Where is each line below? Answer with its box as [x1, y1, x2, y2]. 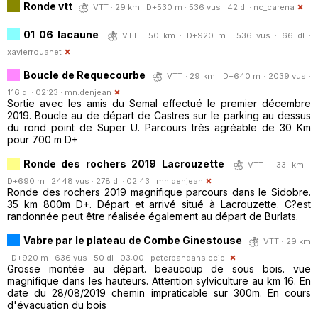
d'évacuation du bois [7, 298, 106, 311]
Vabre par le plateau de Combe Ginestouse [23, 234, 243, 246]
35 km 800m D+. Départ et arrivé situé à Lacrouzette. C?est [7, 197, 311, 210]
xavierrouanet [7, 46, 62, 57]
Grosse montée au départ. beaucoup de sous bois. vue [7, 262, 311, 275]
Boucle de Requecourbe [23, 68, 146, 81]
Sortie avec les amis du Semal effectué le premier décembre [7, 97, 311, 109]
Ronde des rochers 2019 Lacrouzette [23, 157, 224, 170]
